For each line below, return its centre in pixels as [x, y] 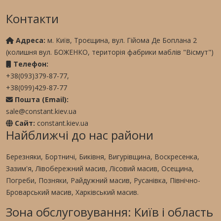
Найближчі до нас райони [80, 135]
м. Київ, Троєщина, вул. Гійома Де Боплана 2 [121, 40]
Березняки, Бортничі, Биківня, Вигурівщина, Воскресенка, [103, 157]
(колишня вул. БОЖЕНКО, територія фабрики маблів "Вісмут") [110, 52]
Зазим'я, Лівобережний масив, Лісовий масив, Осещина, [100, 169]
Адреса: [31, 40]
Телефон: [31, 64]
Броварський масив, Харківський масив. [72, 192]
